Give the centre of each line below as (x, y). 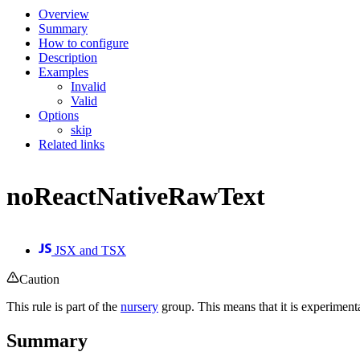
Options (59, 115)
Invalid (88, 86)
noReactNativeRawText (136, 196)
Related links (72, 144)
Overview (64, 14)
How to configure (84, 43)
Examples (63, 72)
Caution (39, 279)
